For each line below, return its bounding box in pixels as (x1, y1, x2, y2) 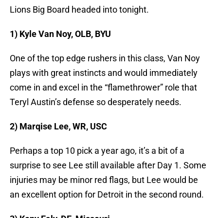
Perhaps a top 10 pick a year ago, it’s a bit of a (10, 145, 184, 156)
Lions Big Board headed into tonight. (10, 4, 149, 15)
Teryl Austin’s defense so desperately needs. (10, 97, 182, 108)
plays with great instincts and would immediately (10, 68, 198, 78)
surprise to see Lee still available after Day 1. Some (10, 160, 206, 171)
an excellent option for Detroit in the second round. (10, 189, 204, 200)
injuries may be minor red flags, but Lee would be (10, 175, 198, 185)
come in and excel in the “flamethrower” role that (10, 82, 197, 93)
